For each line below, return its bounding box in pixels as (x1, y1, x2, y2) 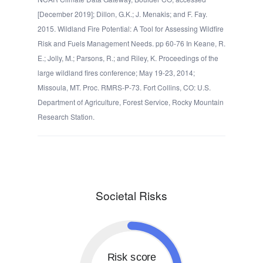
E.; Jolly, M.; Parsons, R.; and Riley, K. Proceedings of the (38, 53, 218, 63)
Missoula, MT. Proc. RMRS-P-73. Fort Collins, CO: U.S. (38, 82, 211, 93)
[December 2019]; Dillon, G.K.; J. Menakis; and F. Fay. (38, 9, 207, 19)
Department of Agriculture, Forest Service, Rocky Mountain (38, 97, 224, 107)
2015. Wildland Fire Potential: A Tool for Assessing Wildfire (38, 23, 224, 34)
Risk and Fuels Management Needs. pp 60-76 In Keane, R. (38, 38, 225, 49)
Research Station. (38, 112, 95, 122)
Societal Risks (96, 187, 167, 204)
